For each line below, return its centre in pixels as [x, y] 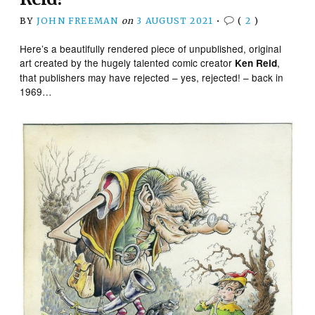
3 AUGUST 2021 [175, 20]
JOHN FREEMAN [77, 20]
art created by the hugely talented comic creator [128, 62]
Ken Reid [256, 63]
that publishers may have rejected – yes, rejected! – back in [152, 77]
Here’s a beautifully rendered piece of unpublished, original [151, 48]
